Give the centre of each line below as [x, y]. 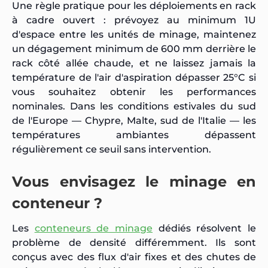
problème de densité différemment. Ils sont [134, 242]
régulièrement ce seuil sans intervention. [112, 149]
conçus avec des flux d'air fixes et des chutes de [134, 257]
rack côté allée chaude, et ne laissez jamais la [134, 63]
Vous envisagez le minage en [134, 181]
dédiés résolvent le [205, 228]
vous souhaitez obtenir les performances [134, 92]
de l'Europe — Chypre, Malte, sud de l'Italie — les [134, 120]
